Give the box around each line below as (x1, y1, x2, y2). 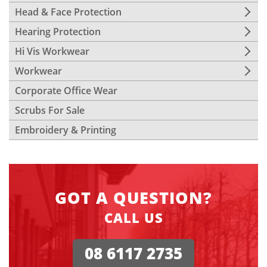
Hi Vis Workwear (15, 45, 89, 58)
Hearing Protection (15, 25, 101, 39)
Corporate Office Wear (15, 84, 117, 98)
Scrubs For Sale (15, 104, 85, 117)
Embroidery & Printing (15, 123, 116, 137)
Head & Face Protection (15, 5, 122, 19)
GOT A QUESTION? (55, 190, 212, 208)
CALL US (104, 212, 163, 226)
